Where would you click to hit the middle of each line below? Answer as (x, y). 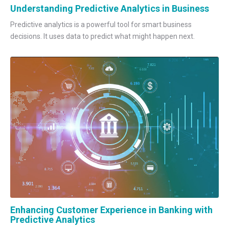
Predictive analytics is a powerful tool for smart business (101, 24)
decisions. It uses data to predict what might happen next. (102, 36)
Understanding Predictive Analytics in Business (110, 9)
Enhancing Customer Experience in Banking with (111, 210)
